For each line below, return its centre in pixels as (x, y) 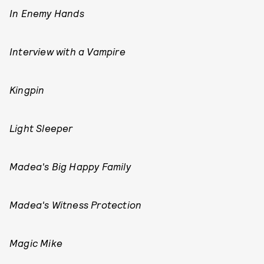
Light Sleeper (41, 128)
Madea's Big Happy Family (70, 166)
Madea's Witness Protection (76, 204)
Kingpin (27, 90)
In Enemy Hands (47, 13)
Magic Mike (36, 243)
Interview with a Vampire (67, 51)
